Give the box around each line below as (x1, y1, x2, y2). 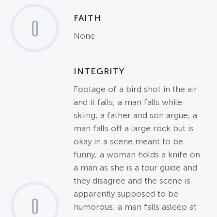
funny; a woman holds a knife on (74, 150, 201, 159)
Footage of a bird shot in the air (74, 85, 198, 94)
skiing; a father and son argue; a (74, 111, 198, 120)
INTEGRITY (74, 66, 125, 76)
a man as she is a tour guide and (74, 163, 198, 172)
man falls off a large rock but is (74, 124, 194, 133)
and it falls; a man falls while (74, 98, 183, 107)
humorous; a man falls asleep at (74, 202, 197, 212)
